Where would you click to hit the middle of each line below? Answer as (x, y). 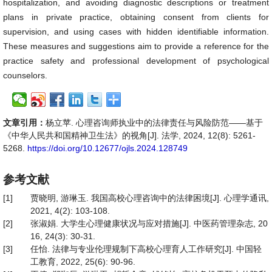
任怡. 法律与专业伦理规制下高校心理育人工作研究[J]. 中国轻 (146, 249)
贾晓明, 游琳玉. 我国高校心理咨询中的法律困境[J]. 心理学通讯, (150, 198)
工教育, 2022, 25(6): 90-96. (83, 262)
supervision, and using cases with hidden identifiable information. (136, 32)
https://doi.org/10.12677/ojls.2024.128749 (107, 148)
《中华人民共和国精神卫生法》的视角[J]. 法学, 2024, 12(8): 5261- (129, 135)
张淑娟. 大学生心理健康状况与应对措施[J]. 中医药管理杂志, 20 (149, 223)
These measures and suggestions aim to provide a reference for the (136, 46)
